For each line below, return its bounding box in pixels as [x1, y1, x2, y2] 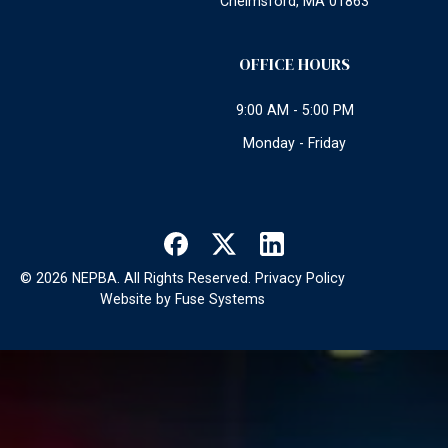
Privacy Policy [254, 269, 345, 286]
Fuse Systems [174, 290, 265, 307]
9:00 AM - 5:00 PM [235, 101, 354, 118]
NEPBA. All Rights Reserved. [67, 269, 255, 286]
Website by [99, 290, 175, 307]
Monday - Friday [243, 135, 347, 152]
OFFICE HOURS [239, 52, 351, 75]
